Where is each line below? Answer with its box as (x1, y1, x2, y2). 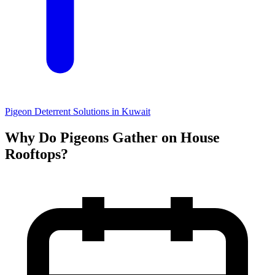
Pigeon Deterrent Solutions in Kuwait (5, 106, 150, 117)
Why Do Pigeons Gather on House (5, 129, 220, 145)
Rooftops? (5, 145, 68, 162)
